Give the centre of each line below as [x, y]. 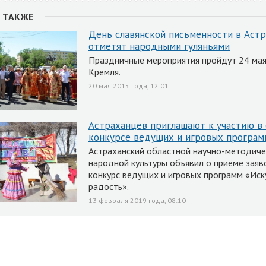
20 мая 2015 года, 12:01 [129, 85]
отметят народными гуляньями [159, 46]
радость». [109, 186]
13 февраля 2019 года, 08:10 [137, 200]
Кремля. [104, 72]
